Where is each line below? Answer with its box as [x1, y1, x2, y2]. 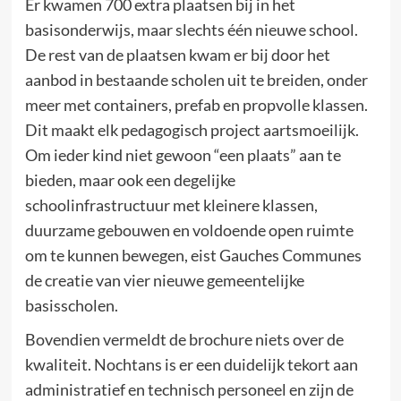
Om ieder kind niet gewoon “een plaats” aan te [24, 144, 341, 165]
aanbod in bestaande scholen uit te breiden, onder [24, 69, 368, 90]
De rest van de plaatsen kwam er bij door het [24, 44, 330, 64]
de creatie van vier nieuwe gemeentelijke [24, 269, 304, 290]
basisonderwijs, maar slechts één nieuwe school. [24, 19, 358, 39]
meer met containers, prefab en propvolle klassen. [24, 94, 368, 115]
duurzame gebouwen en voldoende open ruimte [24, 219, 354, 240]
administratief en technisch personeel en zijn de [24, 379, 354, 399]
